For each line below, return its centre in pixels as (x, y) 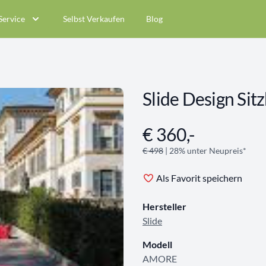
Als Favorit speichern (199, 178)
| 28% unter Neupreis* (205, 151)
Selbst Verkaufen (94, 19)
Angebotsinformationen (191, 130)
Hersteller (164, 206)
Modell (157, 244)
